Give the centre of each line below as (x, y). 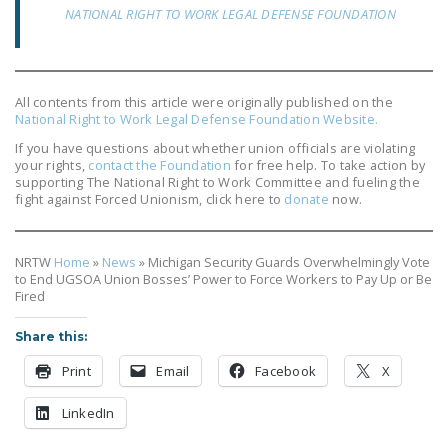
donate (305, 198)
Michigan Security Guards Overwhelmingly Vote (289, 261)
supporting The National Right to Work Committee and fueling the (217, 181)
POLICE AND (257, 309)
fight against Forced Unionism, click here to (148, 198)
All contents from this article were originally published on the (204, 101)
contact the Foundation (159, 164)
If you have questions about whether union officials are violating (215, 147)
